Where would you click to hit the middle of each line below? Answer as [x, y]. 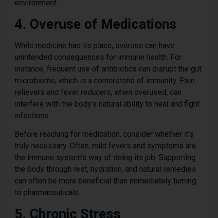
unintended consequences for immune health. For [98, 57]
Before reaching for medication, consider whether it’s [104, 134]
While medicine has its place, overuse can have [95, 45]
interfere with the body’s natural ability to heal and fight [107, 104]
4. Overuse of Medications [96, 24]
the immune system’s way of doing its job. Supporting [105, 158]
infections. [32, 115]
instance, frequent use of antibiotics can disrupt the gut [108, 69]
